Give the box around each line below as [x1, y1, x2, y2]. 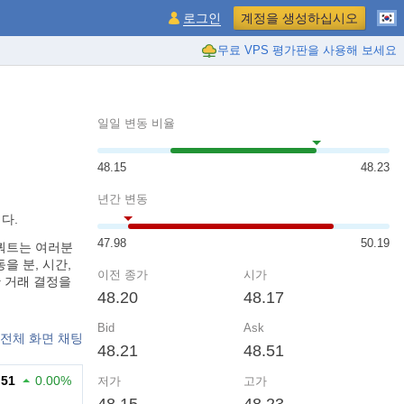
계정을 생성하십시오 [241, 11, 358, 25]
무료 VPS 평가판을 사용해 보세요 [217, 43, 397, 57]
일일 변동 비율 [97, 116, 175, 130]
